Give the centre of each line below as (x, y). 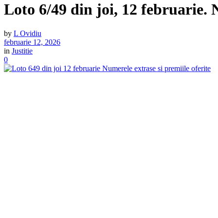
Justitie (22, 51)
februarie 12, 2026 (32, 42)
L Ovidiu (27, 33)
